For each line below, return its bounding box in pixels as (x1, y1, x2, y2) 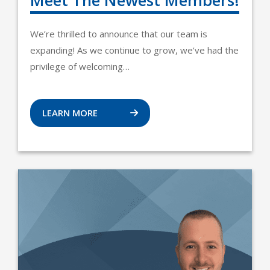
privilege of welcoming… (30, 60, 130, 73)
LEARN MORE (42, 107, 100, 119)
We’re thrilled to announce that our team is (30, 28, 207, 40)
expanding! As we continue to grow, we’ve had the (30, 44, 239, 57)
